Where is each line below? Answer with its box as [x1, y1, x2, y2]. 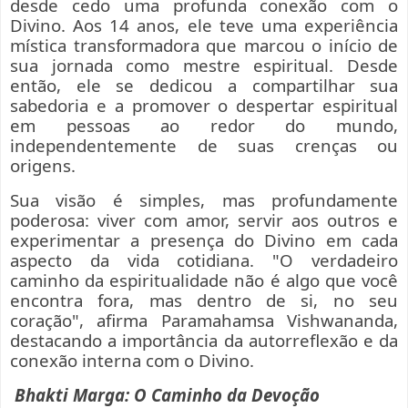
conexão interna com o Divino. [10, 348, 254, 372]
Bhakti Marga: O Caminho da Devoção [15, 382, 320, 406]
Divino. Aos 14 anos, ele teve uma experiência [10, 13, 398, 36]
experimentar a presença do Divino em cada [10, 228, 398, 251]
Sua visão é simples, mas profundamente [10, 188, 398, 211]
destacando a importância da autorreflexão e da [10, 328, 398, 352]
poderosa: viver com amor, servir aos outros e [10, 208, 398, 231]
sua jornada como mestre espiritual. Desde [10, 53, 398, 76]
